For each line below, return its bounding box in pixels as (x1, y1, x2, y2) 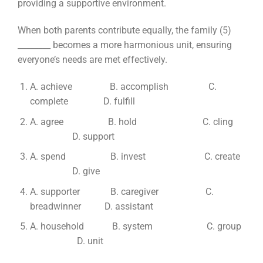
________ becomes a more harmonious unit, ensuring (17, 39, 232, 51)
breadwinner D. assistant (29, 200, 153, 212)
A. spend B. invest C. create (29, 151, 242, 163)
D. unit (29, 235, 103, 247)
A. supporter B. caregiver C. (29, 186, 214, 197)
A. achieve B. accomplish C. (29, 80, 217, 92)
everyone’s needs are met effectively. (17, 54, 167, 66)
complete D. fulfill (29, 95, 135, 107)
